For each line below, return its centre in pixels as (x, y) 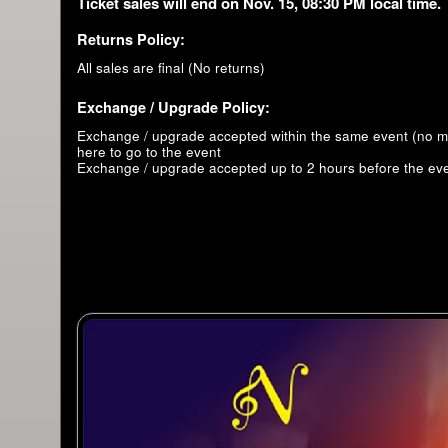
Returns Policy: (131, 38)
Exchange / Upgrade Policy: (173, 106)
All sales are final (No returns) (171, 67)
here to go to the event (149, 151)
